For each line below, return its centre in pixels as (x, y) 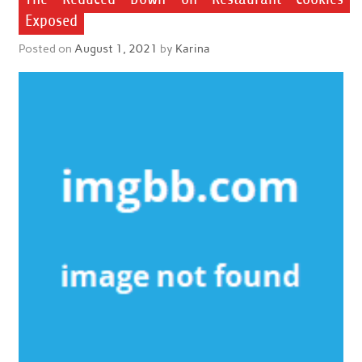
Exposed (51, 20)
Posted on (46, 49)
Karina (192, 49)
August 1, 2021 (116, 49)
